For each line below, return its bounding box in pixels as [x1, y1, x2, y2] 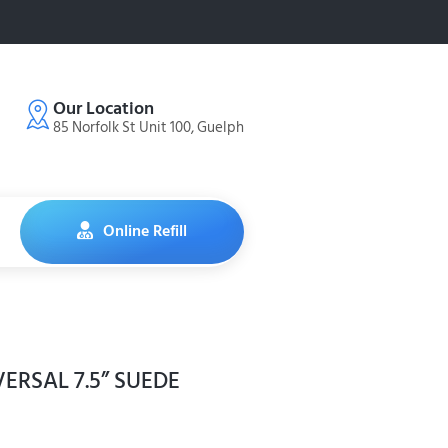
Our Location [53, 93, 154, 123]
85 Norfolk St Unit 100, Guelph [53, 114, 244, 140]
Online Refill [103, 218, 187, 245]
